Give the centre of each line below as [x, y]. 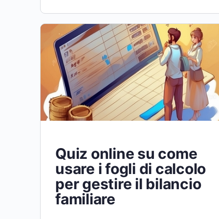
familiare [85, 199]
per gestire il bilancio [128, 184]
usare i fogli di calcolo [131, 169]
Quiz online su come [126, 154]
